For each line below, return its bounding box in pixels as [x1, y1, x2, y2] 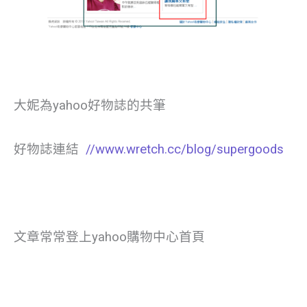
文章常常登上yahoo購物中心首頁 [14, 230, 205, 245]
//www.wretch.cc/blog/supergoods [86, 142, 284, 158]
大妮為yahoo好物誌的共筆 [14, 98, 166, 114]
